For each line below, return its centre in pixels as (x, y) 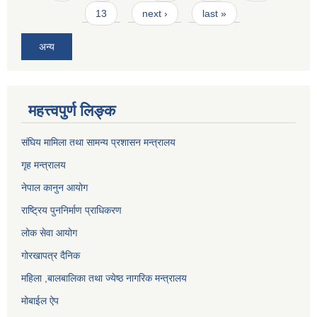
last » (214, 14)
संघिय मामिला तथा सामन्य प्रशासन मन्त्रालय (98, 142)
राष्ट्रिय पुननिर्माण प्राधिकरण (71, 210)
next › (155, 14)
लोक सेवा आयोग (49, 232)
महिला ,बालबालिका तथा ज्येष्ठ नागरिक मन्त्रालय (104, 278)
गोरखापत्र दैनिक (51, 255)
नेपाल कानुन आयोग (54, 187)
